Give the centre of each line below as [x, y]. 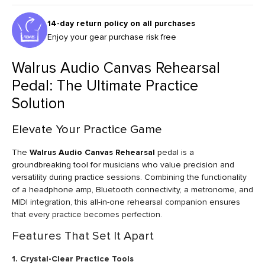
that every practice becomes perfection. [87, 214]
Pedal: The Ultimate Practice [105, 86]
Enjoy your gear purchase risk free [112, 37]
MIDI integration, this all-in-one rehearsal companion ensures [126, 202]
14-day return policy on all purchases [121, 23]
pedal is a [174, 152]
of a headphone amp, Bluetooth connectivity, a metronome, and [132, 189]
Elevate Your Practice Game [87, 129]
